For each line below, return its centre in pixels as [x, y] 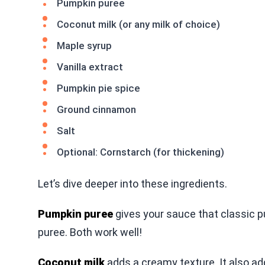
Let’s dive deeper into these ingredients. [132, 184]
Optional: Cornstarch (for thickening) [140, 152]
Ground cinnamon [96, 109]
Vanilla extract [90, 67]
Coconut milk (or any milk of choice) [138, 24]
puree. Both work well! [90, 232]
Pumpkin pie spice [98, 88]
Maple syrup [84, 46]
